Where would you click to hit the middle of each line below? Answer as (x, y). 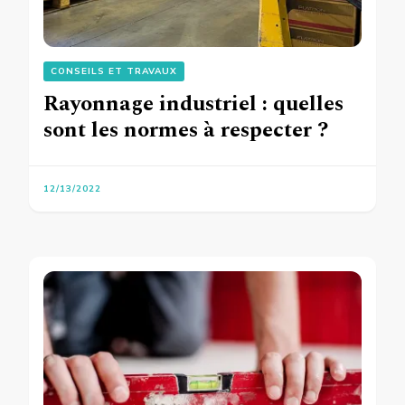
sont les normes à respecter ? (186, 131)
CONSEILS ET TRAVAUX (114, 72)
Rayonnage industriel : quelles (193, 104)
